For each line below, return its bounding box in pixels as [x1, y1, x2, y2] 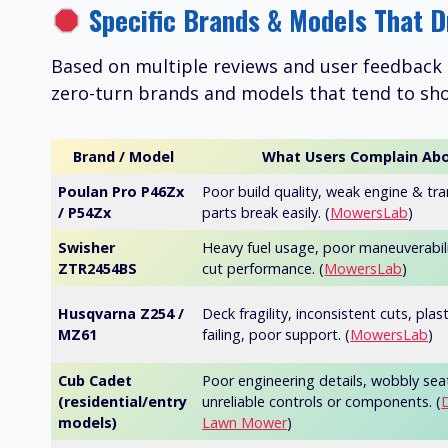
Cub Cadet [58, 371, 133, 391]
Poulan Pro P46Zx [58, 182, 185, 202]
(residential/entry [58, 392, 188, 412]
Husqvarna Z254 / [58, 304, 185, 324]
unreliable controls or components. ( [202, 392, 442, 412]
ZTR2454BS [58, 259, 138, 279]
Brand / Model [72, 147, 174, 167]
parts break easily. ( [202, 203, 331, 223]
